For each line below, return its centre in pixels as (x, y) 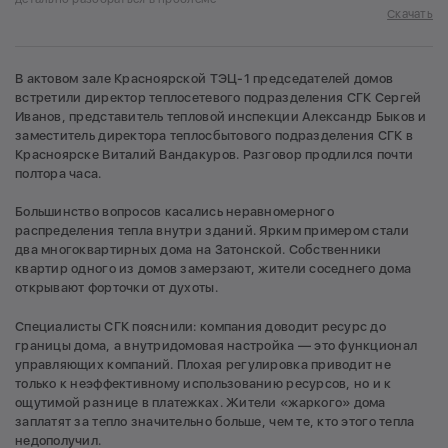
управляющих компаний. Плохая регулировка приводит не (203, 364)
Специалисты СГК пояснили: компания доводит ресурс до (201, 326)
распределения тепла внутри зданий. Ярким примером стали (212, 231)
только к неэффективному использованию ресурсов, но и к (203, 383)
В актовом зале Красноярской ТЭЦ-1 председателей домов (204, 78)
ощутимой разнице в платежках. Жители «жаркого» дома (200, 402)
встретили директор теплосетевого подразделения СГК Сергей (218, 97)
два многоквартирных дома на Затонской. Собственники (198, 250)
